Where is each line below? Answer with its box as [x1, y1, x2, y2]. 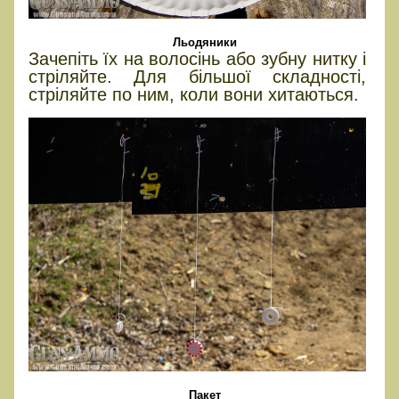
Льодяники [172, 36, 237, 50]
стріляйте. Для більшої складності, [28, 67, 367, 87]
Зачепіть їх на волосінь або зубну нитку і [28, 49, 367, 69]
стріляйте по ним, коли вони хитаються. [28, 85, 359, 105]
